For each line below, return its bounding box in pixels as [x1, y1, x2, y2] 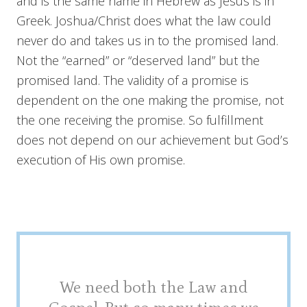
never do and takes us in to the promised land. [16, 32, 278, 49]
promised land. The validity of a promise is [16, 71, 249, 88]
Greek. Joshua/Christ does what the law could [16, 12, 271, 29]
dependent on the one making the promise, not [16, 91, 284, 108]
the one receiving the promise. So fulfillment [16, 111, 263, 128]
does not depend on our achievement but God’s [16, 131, 288, 148]
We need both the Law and [60, 276, 247, 297]
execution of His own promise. [16, 151, 185, 168]
